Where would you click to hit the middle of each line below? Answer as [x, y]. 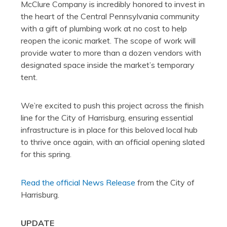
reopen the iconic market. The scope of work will [108, 41]
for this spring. [46, 154]
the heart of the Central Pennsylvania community [110, 16]
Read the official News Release [78, 183]
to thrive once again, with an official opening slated [112, 142]
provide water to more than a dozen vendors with [111, 53]
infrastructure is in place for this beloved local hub [109, 130]
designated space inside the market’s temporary [107, 65]
